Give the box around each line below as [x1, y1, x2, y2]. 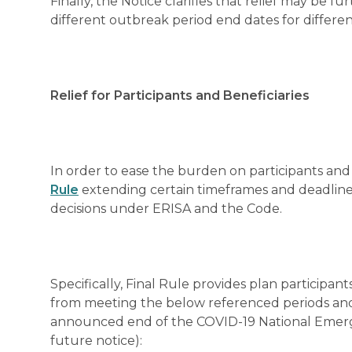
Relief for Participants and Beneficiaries [50, 88, 310, 103]
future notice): [50, 333, 142, 348]
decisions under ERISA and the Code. [50, 201, 285, 216]
